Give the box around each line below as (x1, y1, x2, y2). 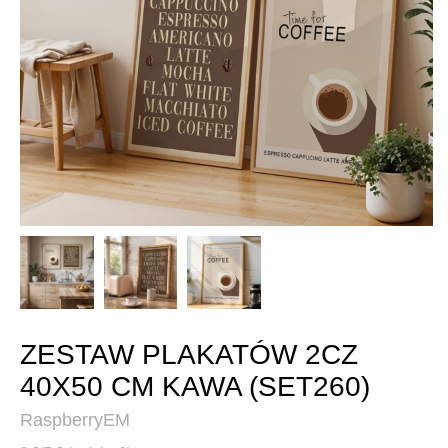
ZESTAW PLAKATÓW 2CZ (20, 339, 358, 371)
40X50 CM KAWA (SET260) (20, 371, 370, 403)
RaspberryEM (20, 410, 130, 431)
